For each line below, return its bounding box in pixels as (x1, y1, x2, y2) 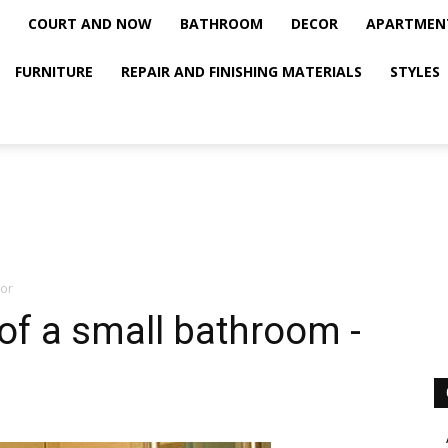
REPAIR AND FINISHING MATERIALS (121, 62, 362, 81)
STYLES (390, 62, 440, 81)
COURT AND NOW (28, 14, 152, 33)
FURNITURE (15, 62, 93, 81)
